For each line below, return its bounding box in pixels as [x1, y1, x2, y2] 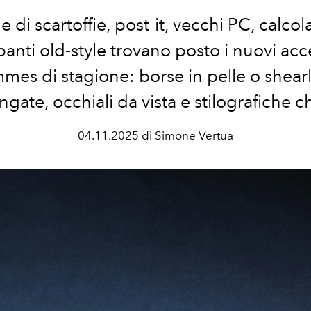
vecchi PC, [173, 14, 259, 35]
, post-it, [106, 14, 173, 35]
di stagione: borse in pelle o [42, 65, 264, 86]
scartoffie [35, 14, 106, 35]
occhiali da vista [53, 91, 180, 112]
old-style [40, 40, 110, 60]
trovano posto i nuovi [110, 40, 280, 60]
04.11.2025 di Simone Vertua [78, 128, 233, 142]
